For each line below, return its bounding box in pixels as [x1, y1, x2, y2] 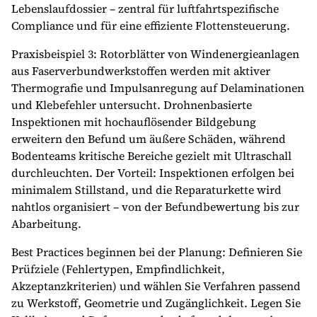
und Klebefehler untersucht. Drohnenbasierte [11, 97, 252, 113]
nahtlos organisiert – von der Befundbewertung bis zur [11, 199, 299, 214]
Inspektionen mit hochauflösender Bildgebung [11, 114, 256, 129]
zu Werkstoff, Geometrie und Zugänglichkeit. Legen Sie [11, 295, 301, 311]
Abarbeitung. [11, 216, 81, 231]
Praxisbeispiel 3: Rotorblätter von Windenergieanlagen [11, 46, 299, 62]
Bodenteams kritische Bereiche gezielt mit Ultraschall [11, 148, 292, 163]
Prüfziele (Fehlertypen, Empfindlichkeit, [11, 261, 225, 277]
